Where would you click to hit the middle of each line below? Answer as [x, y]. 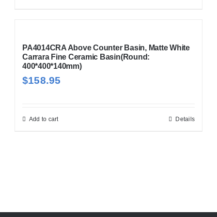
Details [185, 119]
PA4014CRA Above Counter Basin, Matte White [106, 47]
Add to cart [44, 119]
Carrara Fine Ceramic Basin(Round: [86, 57]
